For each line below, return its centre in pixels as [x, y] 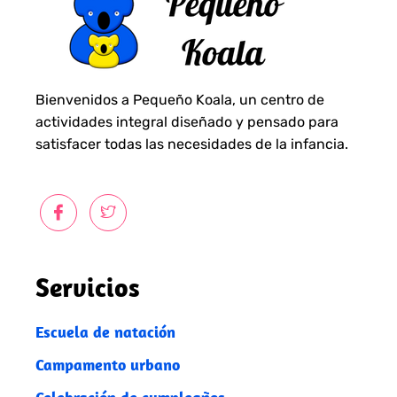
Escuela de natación [105, 332]
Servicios [88, 288]
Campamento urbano [108, 365]
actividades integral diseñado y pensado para [187, 121]
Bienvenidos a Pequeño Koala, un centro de [180, 99]
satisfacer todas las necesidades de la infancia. [192, 144]
